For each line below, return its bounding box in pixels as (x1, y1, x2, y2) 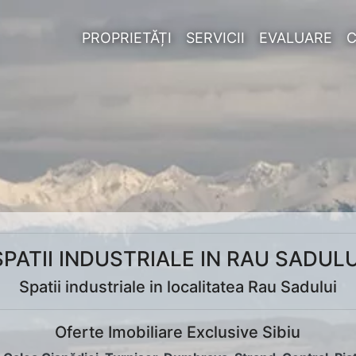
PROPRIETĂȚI (82, 29, 172, 46)
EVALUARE (259, 29, 332, 46)
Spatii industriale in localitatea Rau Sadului (18, 277, 337, 297)
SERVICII (186, 29, 245, 46)
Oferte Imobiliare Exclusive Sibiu (55, 323, 301, 342)
